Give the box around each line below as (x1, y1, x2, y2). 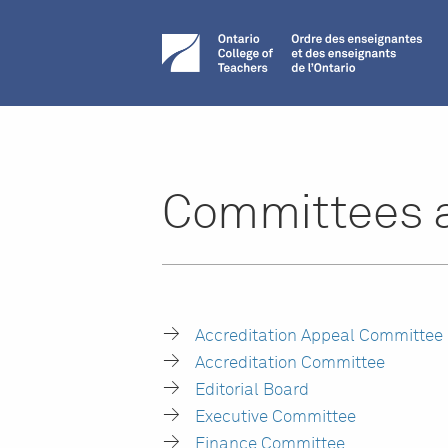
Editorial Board (195, 382, 310, 399)
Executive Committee (195, 409, 357, 426)
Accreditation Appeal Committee (195, 328, 444, 345)
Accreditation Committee (195, 355, 386, 372)
